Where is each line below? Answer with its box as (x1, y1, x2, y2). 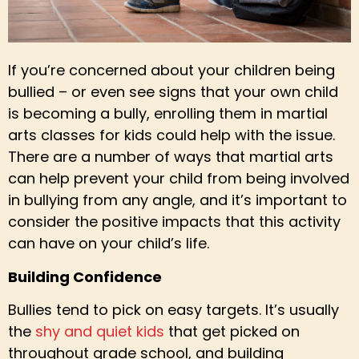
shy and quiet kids (35, 321, 164, 341)
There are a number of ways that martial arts (8, 147, 333, 167)
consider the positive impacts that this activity (8, 212, 341, 232)
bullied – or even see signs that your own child (8, 82, 338, 103)
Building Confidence (8, 266, 162, 287)
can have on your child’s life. (8, 233, 209, 254)
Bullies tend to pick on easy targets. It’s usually (8, 299, 339, 320)
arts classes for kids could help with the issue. (8, 125, 335, 146)
